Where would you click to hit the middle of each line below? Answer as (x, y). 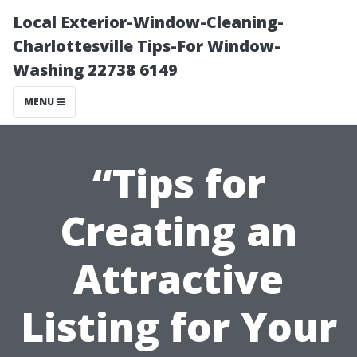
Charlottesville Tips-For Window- (147, 46)
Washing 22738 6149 (95, 70)
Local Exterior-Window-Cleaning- (148, 22)
